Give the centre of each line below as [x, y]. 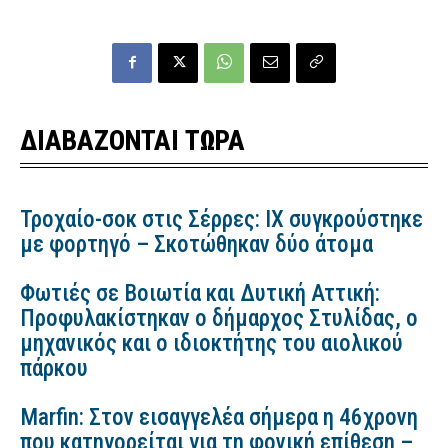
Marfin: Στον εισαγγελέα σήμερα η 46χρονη [219, 418]
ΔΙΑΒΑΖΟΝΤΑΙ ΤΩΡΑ [132, 141]
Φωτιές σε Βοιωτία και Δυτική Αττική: [200, 294]
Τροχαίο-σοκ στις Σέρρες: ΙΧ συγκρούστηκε [221, 220]
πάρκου [54, 369]
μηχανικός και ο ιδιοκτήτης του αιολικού [211, 344]
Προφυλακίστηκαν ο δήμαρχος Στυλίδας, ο [219, 319]
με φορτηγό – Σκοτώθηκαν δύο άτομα [196, 245]
